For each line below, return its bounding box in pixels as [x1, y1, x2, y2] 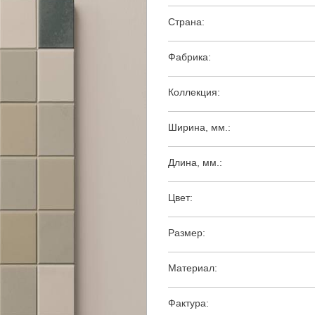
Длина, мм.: [168, 157, 222, 169]
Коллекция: [168, 86, 220, 98]
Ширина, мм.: [168, 122, 231, 134]
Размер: [168, 227, 205, 239]
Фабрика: [168, 51, 211, 63]
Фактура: [168, 297, 209, 309]
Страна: [168, 16, 205, 28]
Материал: [168, 262, 217, 274]
